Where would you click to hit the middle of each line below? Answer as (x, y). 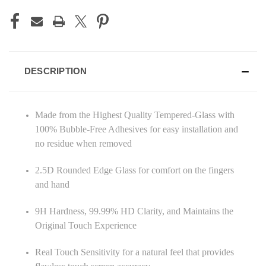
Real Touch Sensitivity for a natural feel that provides (135, 252)
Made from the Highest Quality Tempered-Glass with (135, 115)
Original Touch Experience (86, 225)
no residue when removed (84, 143)
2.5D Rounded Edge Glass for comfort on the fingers (135, 170)
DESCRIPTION (56, 71)
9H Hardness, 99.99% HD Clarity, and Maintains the (134, 211)
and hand (53, 184)
